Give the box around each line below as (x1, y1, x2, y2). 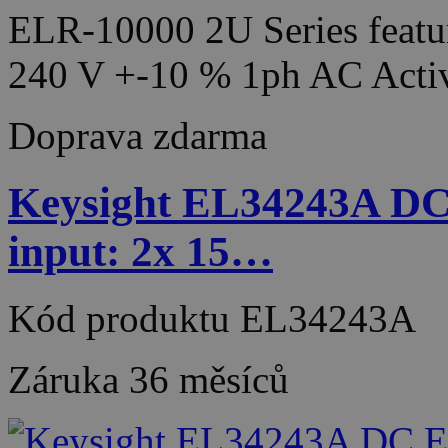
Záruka (8, 357, 129, 401)
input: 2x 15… (8, 227, 273, 275)
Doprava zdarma (8, 113, 267, 157)
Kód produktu (8, 296, 240, 340)
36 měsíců (129, 357, 289, 401)
